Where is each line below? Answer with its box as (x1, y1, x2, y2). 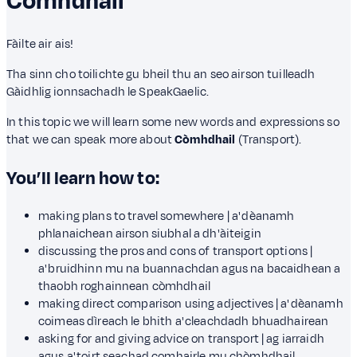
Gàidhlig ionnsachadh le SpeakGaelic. (6, 84, 210, 101)
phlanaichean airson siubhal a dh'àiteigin (38, 225, 261, 242)
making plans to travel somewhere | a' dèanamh (38, 207, 295, 225)
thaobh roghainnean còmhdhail (38, 277, 211, 295)
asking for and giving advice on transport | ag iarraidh (38, 330, 324, 347)
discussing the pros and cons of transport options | (38, 242, 313, 260)
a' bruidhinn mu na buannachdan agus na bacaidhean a (38, 260, 341, 277)
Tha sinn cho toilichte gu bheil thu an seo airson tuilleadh (6, 66, 316, 84)
